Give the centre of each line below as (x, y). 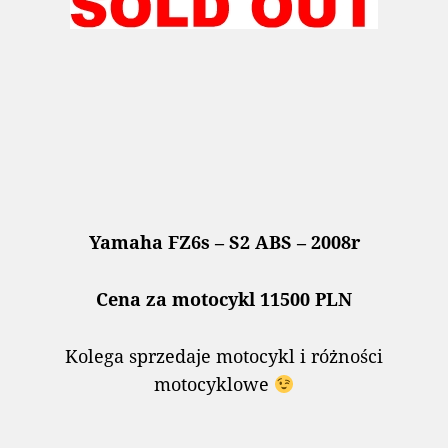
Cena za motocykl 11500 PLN (224, 298)
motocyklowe (213, 383)
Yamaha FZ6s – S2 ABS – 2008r (224, 242)
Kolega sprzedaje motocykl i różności (224, 355)
